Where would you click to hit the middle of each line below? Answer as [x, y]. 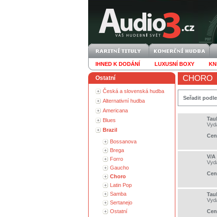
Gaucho [119, 168]
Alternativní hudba [124, 101]
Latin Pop [121, 185]
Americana [115, 110]
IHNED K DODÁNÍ [118, 64]
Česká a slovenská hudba [133, 91]
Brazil [110, 130]
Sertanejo [121, 202]
